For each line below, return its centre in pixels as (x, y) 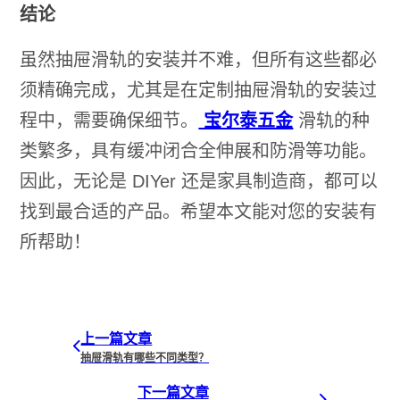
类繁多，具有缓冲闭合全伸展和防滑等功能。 (199, 150)
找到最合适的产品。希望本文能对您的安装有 (199, 211)
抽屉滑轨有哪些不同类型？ (145, 358)
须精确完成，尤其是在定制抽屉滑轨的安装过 (199, 90)
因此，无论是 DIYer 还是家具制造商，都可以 (199, 181)
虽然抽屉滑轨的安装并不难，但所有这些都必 (199, 59)
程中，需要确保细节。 (109, 120)
